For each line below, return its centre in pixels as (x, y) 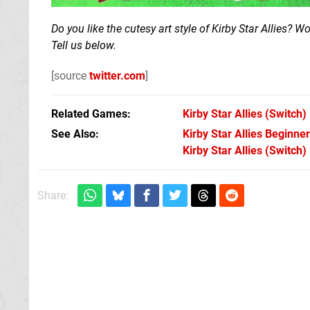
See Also (73, 134)
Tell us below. (84, 45)
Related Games (89, 113)
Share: (53, 195)
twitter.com (117, 75)
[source (70, 75)
